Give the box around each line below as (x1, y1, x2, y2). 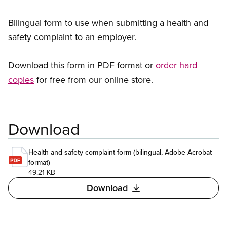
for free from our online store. (34, 73, 153, 86)
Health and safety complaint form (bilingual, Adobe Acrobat (28, 147, 212, 158)
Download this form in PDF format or (8, 59, 156, 72)
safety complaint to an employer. (8, 30, 136, 44)
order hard (156, 59, 197, 72)
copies (8, 73, 34, 86)
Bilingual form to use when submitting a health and (8, 16, 208, 29)
